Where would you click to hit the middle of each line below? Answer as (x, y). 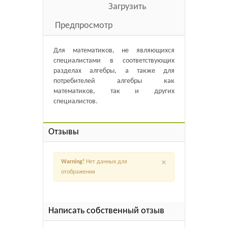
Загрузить (127, 7)
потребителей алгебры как (114, 81)
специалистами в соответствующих (114, 61)
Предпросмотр (84, 26)
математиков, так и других (114, 91)
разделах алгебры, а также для (114, 71)
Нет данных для (106, 162)
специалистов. (76, 102)
